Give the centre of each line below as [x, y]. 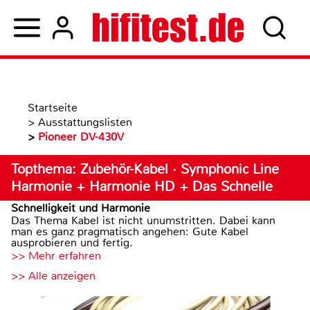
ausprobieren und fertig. [72, 243]
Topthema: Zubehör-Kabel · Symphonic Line [145, 169]
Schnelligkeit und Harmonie [81, 208]
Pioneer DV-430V [81, 137]
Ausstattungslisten [85, 122]
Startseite [53, 108]
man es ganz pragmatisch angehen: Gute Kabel [130, 231]
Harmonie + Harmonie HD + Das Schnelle [142, 186]
